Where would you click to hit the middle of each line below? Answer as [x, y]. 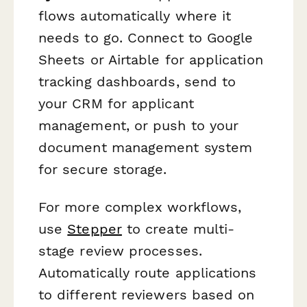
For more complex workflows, [140, 207]
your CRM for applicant [116, 103]
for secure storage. [103, 169]
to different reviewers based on [147, 295]
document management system [146, 147]
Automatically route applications [148, 273]
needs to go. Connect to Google [146, 37]
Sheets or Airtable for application [151, 59]
